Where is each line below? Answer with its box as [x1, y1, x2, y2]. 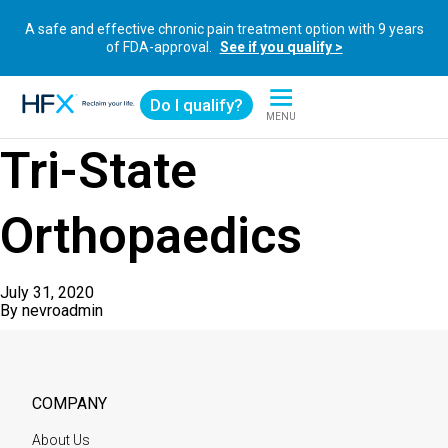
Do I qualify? [150, 95, 243, 115]
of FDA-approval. [105, 39, 215, 55]
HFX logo [19, 112, 84, 132]
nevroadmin [22, 301, 103, 320]
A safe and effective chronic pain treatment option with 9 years [24, 21, 424, 37]
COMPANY [32, 394, 107, 413]
